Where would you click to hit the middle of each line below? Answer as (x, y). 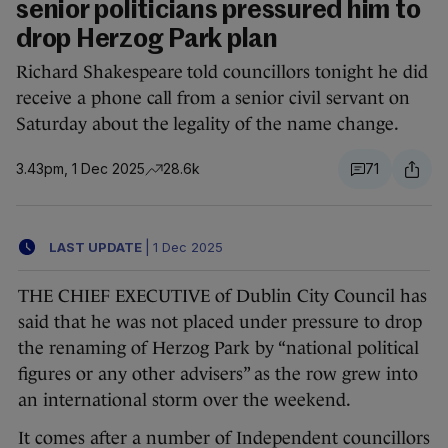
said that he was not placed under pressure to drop (220, 322)
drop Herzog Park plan (147, 40)
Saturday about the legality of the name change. (207, 124)
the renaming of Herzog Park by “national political (218, 348)
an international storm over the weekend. (184, 400)
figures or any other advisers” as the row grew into (218, 374)
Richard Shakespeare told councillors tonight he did (222, 72)
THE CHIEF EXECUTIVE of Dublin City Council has (222, 296)
